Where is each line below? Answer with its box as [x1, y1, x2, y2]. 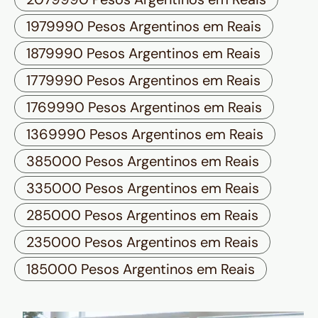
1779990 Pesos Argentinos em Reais [26, 71, 261, 90]
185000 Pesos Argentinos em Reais [26, 260, 255, 279]
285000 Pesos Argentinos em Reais [26, 206, 258, 225]
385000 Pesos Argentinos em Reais [26, 152, 259, 171]
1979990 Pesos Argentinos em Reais [26, 17, 261, 36]
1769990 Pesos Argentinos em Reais [26, 98, 262, 117]
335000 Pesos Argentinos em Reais [26, 179, 259, 198]
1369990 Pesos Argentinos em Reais [26, 125, 263, 144]
